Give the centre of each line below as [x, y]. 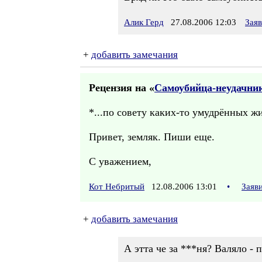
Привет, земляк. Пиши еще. [152, 137]
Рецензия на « [122, 88]
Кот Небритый [117, 187]
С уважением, [120, 161]
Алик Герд [144, 22]
